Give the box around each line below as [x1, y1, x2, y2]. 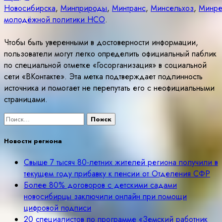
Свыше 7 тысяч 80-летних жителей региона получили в [24, 157, 218, 168]
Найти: [3, 112, 27, 124]
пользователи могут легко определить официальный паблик [4, 48, 217, 59]
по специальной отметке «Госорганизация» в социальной [4, 59, 207, 71]
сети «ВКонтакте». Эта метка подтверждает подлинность [4, 70, 203, 82]
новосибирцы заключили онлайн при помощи [24, 191, 187, 203]
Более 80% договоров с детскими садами [24, 179, 177, 191]
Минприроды [60, 2, 107, 14]
